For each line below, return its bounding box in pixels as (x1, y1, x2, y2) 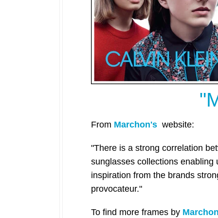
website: (162, 119, 194, 129)
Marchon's (114, 119, 160, 129)
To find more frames (91, 207, 171, 217)
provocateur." (91, 183, 145, 194)
